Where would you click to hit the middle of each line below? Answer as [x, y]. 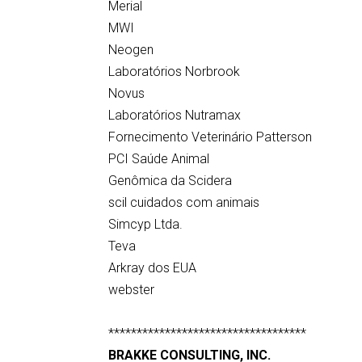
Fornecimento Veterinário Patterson [210, 137]
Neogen [131, 50]
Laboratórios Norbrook [175, 72]
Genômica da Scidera [170, 181]
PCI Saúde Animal [159, 159]
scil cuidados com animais [184, 202]
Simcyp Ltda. [146, 224]
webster [132, 290]
